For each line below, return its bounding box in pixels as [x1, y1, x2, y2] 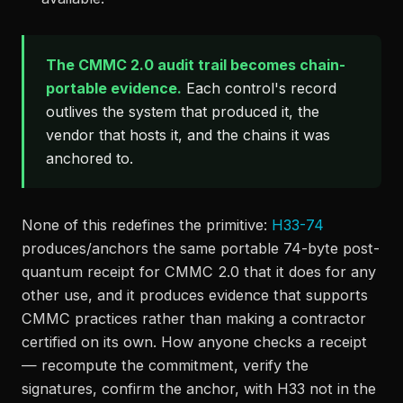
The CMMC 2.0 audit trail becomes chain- [46, 56, 345, 74]
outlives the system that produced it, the [46, 103, 319, 121]
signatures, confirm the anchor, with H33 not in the [22, 380, 376, 398]
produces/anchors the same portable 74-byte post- [22, 239, 380, 257]
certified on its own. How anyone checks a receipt [22, 333, 367, 351]
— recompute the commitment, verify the [22, 356, 309, 374]
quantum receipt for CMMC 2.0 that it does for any [22, 263, 376, 281]
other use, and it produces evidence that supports [22, 286, 368, 304]
